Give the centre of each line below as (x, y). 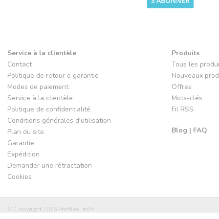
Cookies (20, 176)
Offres (182, 87)
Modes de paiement (38, 87)
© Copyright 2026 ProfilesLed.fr (51, 209)
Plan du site (26, 131)
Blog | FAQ (189, 130)
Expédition (23, 154)
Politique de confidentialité (49, 109)
